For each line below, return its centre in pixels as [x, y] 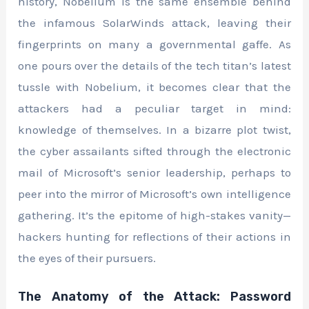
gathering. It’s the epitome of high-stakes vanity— [154, 216]
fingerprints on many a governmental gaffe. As [154, 44]
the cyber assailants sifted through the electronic [154, 151]
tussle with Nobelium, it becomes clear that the [154, 87]
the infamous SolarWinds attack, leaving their [154, 23]
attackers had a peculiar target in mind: [154, 109]
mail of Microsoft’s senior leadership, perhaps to [154, 173]
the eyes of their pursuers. [87, 258]
